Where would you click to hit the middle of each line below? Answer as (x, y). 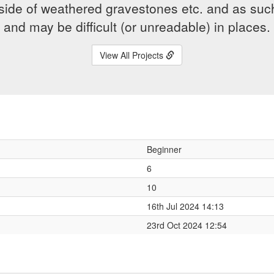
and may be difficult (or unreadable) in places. (137, 26)
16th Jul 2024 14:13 (185, 206)
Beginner (164, 149)
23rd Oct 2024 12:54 (187, 225)
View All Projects (133, 55)
